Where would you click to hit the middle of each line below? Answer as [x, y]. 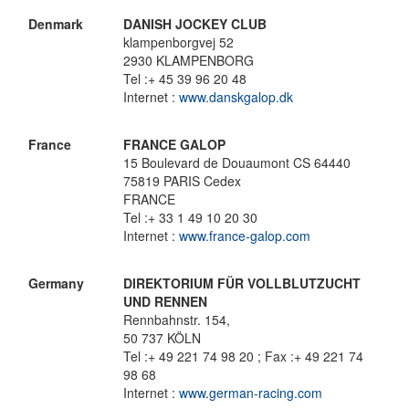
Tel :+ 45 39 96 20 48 [185, 79]
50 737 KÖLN [162, 338]
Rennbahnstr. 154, [177, 320]
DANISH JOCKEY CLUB [195, 24]
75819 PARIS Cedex [182, 181]
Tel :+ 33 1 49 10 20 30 [190, 217]
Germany [56, 283]
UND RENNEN [165, 301]
